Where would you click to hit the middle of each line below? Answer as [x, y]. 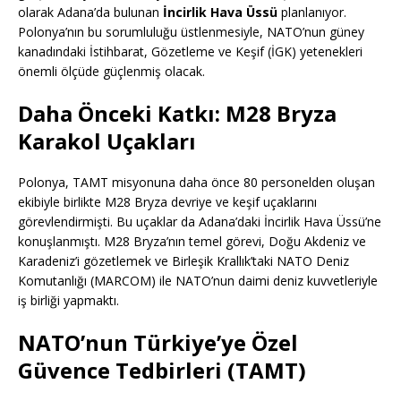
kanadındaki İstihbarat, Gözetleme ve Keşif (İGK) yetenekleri [190, 52]
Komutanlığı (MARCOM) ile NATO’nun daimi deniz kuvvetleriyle [198, 281]
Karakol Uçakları [107, 141]
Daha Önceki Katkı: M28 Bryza [177, 114]
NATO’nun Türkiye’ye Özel [158, 343]
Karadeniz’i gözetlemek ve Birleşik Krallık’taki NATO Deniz [183, 261]
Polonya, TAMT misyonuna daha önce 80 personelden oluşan [196, 183]
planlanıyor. [312, 13]
